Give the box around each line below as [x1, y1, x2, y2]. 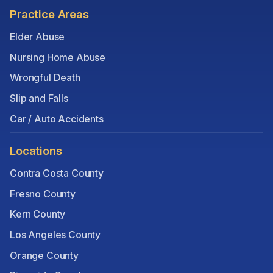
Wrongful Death [10, 71, 80, 84]
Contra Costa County [10, 167, 104, 180]
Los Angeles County [10, 228, 101, 241]
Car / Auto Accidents [10, 112, 104, 125]
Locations [10, 144, 62, 158]
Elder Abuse [10, 30, 65, 43]
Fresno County [10, 187, 76, 200]
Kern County [10, 208, 66, 221]
